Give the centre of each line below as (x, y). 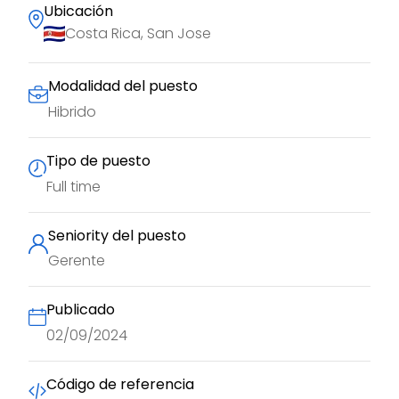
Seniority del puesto (117, 235)
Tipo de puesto (98, 160)
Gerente (77, 261)
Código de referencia (120, 384)
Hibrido (72, 111)
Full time (73, 186)
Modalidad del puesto (123, 86)
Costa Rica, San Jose (138, 34)
